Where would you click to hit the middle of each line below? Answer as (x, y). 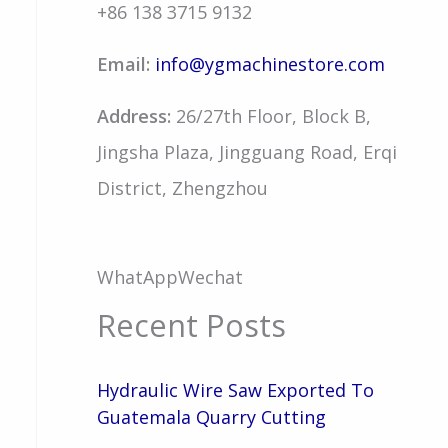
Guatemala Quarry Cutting (211, 417)
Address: (133, 116)
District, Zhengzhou (182, 188)
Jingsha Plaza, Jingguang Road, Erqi (246, 152)
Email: (125, 64)
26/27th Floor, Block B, (270, 116)
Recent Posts (191, 324)
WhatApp (137, 276)
